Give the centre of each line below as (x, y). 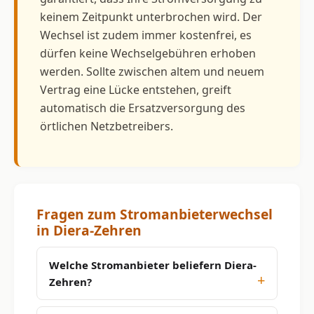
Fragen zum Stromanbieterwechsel (155, 214)
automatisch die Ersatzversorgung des (143, 108)
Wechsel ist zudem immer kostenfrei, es (146, 35)
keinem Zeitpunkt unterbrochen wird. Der (151, 16)
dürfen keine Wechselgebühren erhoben (148, 53)
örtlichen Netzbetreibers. (107, 126)
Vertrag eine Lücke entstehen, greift (136, 89)
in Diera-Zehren (89, 230)
